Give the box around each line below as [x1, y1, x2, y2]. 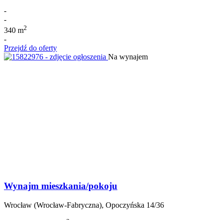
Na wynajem [108, 53, 148, 61]
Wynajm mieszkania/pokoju [4, 181, 117, 191]
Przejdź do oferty [4, 44, 57, 53]
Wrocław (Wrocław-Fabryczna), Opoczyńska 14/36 [4, 200, 164, 209]
